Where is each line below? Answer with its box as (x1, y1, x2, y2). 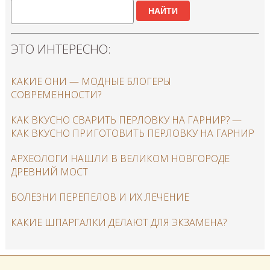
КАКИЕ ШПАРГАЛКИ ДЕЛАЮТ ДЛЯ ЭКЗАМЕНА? (10, 215, 227, 229)
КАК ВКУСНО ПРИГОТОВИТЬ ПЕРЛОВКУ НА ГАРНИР (10, 126, 254, 140)
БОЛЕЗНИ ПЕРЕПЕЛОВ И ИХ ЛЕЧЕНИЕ (10, 190, 189, 204)
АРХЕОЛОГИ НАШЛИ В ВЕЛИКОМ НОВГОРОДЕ (10, 151, 230, 165)
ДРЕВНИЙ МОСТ (10, 165, 88, 178)
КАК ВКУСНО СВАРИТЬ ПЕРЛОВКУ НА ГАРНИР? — (10, 113, 242, 127)
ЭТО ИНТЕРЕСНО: (10, 40, 111, 57)
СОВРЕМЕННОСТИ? (10, 87, 101, 101)
